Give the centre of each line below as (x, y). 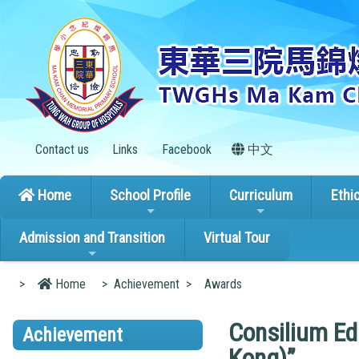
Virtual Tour (237, 238)
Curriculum (260, 195)
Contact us (60, 149)
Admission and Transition (93, 238)
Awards (223, 284)
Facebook (185, 149)
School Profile (151, 195)
